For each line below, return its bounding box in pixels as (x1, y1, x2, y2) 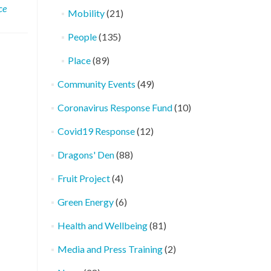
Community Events (57, 78, 135, 90)
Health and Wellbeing (57, 220, 148, 231)
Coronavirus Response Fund (57, 102, 172, 113)
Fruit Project (57, 172, 110, 184)
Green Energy (57, 196, 114, 207)
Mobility (67, 7, 105, 19)
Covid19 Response (57, 125, 135, 137)
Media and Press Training (57, 243, 163, 255)
